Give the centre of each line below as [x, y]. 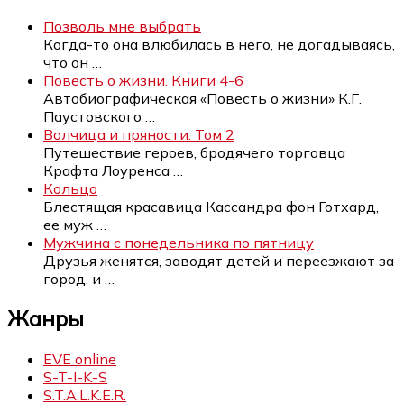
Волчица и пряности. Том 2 [139, 134]
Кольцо [70, 188]
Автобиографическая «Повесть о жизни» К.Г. [202, 98]
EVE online [80, 359]
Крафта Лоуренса [108, 170]
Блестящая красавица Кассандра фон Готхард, [211, 206]
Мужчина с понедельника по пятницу [179, 242]
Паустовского [94, 116]
